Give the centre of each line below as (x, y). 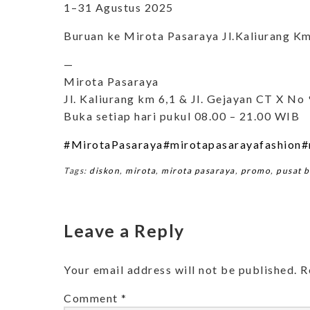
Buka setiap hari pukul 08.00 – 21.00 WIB (182, 116)
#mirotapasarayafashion (232, 144)
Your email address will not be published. (181, 269)
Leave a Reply (124, 230)
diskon (104, 170)
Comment (92, 298)
